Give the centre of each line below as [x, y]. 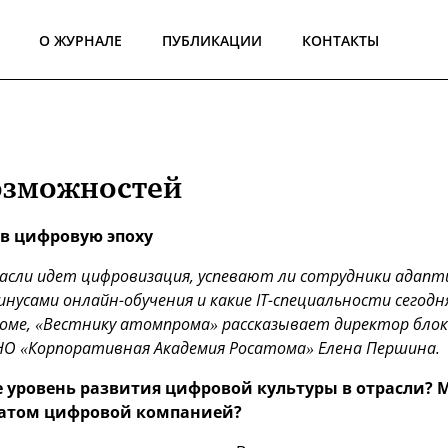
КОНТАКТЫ [340, 40]
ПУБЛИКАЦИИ [211, 40]
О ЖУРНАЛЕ [80, 40]
